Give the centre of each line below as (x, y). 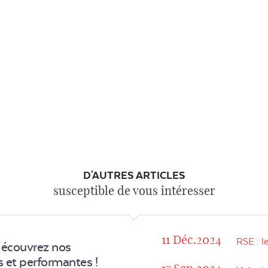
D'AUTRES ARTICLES (134, 175)
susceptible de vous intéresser (134, 190)
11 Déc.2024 (192, 239)
